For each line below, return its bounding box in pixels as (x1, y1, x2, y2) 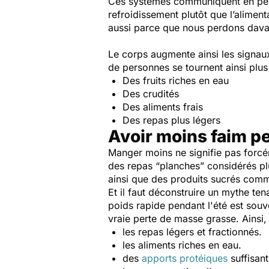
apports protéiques (142, 252, 228, 264)
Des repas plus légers (122, 114, 220, 126)
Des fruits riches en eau (122, 74, 229, 86)
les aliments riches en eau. (122, 239, 241, 251)
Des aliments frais (122, 101, 203, 113)
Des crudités (122, 88, 179, 100)
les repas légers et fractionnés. (122, 226, 262, 238)
